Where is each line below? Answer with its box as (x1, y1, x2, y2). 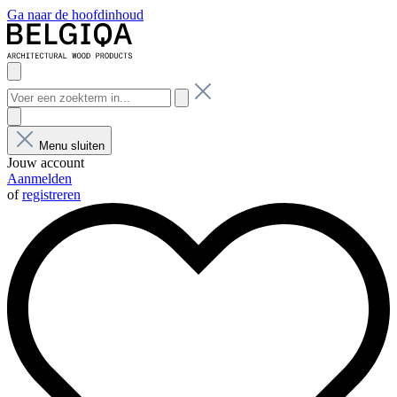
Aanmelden (7, 171, 72, 186)
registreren (22, 187, 81, 202)
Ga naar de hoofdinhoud (7, 7, 144, 22)
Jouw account (7, 155, 84, 170)
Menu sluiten (39, 139, 105, 152)
